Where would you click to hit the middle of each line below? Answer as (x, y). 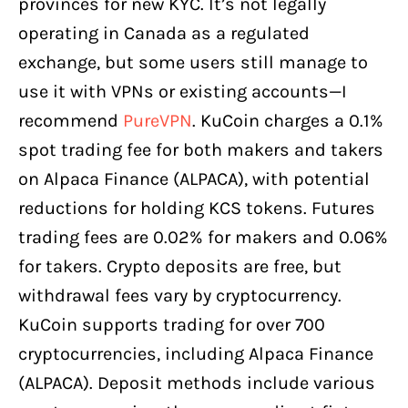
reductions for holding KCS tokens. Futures (197, 208)
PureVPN (158, 120)
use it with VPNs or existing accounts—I (183, 91)
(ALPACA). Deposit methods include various (197, 382)
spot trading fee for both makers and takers (201, 149)
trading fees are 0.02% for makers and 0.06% (203, 237)
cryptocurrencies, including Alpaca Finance (196, 353)
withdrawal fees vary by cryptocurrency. (180, 295)
